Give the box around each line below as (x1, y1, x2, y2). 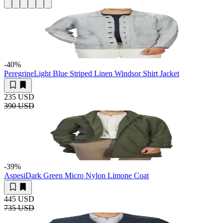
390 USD (4, 101, 34, 110)
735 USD (4, 203, 34, 212)
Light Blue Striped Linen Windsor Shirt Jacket (34, 69, 179, 78)
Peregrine (4, 69, 34, 78)
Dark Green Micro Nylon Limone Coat (25, 171, 149, 180)
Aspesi (4, 171, 25, 180)
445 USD (4, 194, 34, 203)
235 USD (4, 92, 34, 101)
